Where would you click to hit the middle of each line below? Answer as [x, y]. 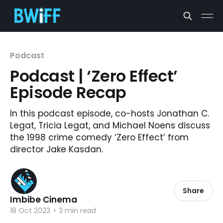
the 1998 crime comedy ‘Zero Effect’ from [99, 137]
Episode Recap [68, 92]
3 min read [76, 211]
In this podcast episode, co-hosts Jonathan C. [110, 113]
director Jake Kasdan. [56, 149]
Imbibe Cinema [44, 200]
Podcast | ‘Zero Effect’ [94, 76]
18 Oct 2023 [30, 211]
